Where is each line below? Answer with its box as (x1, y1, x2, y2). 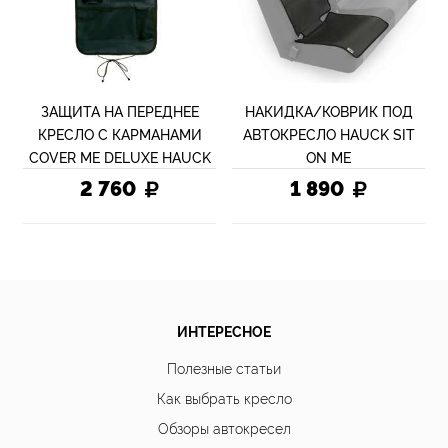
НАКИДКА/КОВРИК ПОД (244, 100, 413, 120)
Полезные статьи (167, 357, 281, 377)
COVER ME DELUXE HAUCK (28, 146, 211, 166)
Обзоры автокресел (157, 417, 291, 437)
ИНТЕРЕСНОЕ (177, 320, 271, 340)
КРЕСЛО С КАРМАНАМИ (37, 123, 202, 143)
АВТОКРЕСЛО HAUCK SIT (242, 123, 415, 143)
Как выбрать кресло (156, 387, 292, 407)
